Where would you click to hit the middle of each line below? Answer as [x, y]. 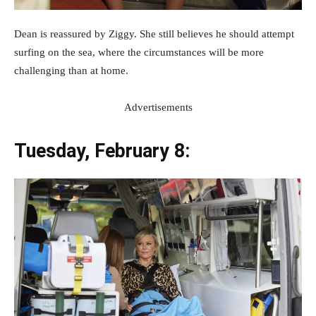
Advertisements [158, 107]
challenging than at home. [71, 70]
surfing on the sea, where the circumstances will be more [139, 52]
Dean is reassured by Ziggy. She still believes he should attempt [154, 34]
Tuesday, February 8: [102, 151]
